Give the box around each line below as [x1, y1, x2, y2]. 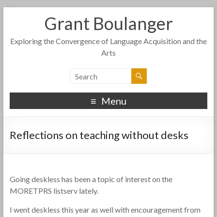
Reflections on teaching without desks [9, 128, 188, 141]
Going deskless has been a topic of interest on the [9, 174, 172, 184]
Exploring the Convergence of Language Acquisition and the [10, 36, 207, 46]
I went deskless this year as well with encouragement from [9, 205, 201, 214]
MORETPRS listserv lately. [9, 186, 100, 195]
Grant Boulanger [44, 13, 173, 34]
